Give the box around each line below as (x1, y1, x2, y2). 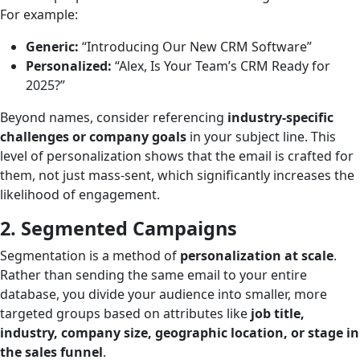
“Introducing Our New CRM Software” (79, 37, 312, 55)
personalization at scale (180, 246, 333, 264)
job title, (251, 304, 305, 322)
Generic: (26, 37, 79, 55)
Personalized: (26, 56, 112, 75)
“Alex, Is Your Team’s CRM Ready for (112, 56, 330, 75)
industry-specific (227, 108, 333, 126)
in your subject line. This (186, 127, 336, 145)
